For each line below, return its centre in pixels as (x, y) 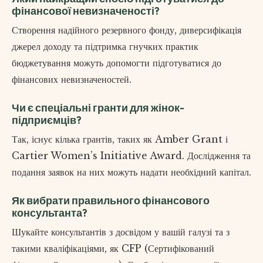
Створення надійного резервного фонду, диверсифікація (127, 30)
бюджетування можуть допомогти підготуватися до (117, 63)
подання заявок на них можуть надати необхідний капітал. (131, 172)
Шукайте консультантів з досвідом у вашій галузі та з (121, 232)
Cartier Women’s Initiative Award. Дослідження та (131, 156)
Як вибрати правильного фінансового (111, 201)
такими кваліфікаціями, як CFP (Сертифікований (113, 249)
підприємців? (47, 120)
